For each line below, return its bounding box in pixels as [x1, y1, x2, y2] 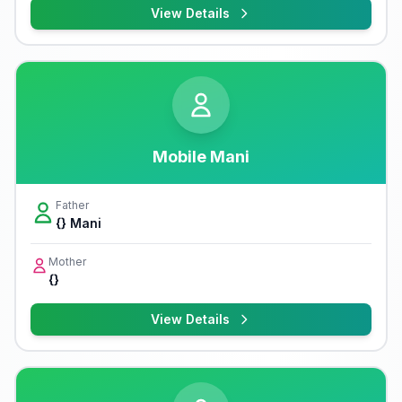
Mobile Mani [153, 147, 249, 166]
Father [56, 198, 89, 212]
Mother [48, 255, 86, 268]
